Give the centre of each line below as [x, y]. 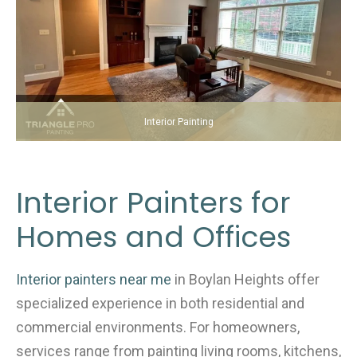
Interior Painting [178, 122]
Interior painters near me [94, 279]
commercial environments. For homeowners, [158, 327]
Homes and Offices [153, 237]
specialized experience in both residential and [160, 303]
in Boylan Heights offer [245, 279]
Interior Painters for [153, 203]
